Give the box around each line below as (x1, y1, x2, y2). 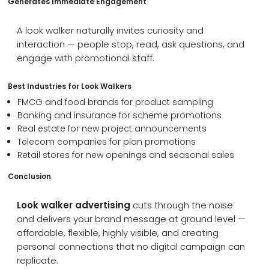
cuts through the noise (130, 199, 234, 211)
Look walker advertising (17, 199, 131, 211)
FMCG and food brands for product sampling (17, 95, 213, 108)
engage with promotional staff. (17, 51, 155, 64)
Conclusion (8, 171, 52, 181)
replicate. (17, 254, 59, 267)
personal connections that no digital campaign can (17, 240, 246, 253)
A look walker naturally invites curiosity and (17, 23, 204, 37)
